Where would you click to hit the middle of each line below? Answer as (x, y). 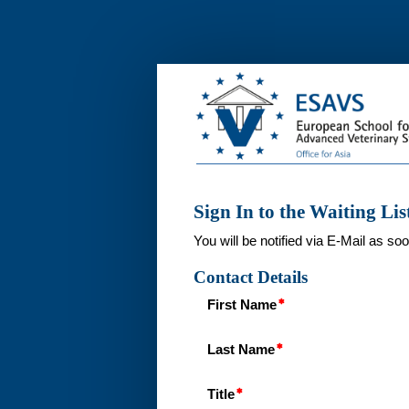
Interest (40, 73)
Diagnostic (52, 136)
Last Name (241, 350)
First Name (242, 305)
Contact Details (251, 278)
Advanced (50, 115)
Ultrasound (55, 157)
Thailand (47, 199)
